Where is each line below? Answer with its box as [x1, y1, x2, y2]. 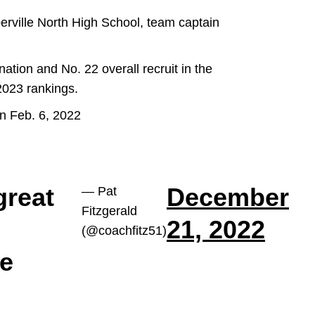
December [167, 183, 289, 212]
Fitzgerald [82, 204, 137, 218]
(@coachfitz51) [82, 224, 167, 238]
